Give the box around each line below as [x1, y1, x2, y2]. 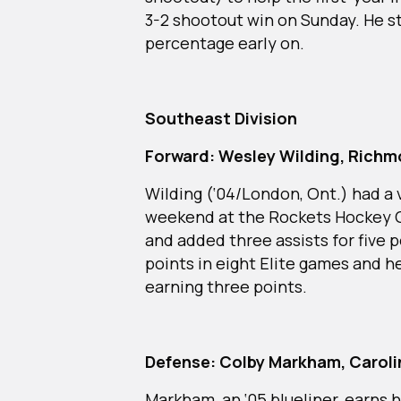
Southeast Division [145, 107, 301, 129]
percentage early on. [145, 31, 308, 54]
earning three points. [145, 275, 311, 297]
